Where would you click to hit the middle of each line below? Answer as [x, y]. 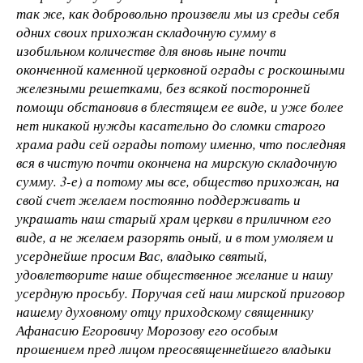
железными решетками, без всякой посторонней [163, 88]
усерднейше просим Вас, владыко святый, [142, 255]
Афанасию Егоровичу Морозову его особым [147, 330]
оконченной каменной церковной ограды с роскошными [181, 69]
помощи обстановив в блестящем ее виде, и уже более [180, 106]
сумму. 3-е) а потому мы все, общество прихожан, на [178, 181]
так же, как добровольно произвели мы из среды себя [178, 13]
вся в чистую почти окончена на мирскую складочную [177, 162]
